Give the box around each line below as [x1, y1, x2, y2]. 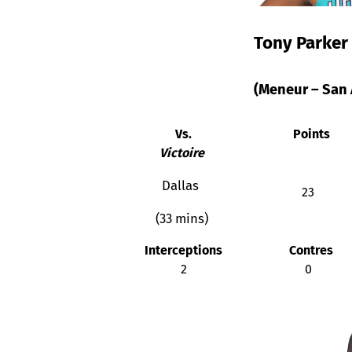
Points [289, 126, 330, 142]
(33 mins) [156, 210, 208, 226]
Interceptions [141, 243, 222, 258]
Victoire [159, 145, 204, 161]
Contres [286, 243, 333, 258]
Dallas [162, 177, 202, 193]
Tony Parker [254, 31, 348, 53]
